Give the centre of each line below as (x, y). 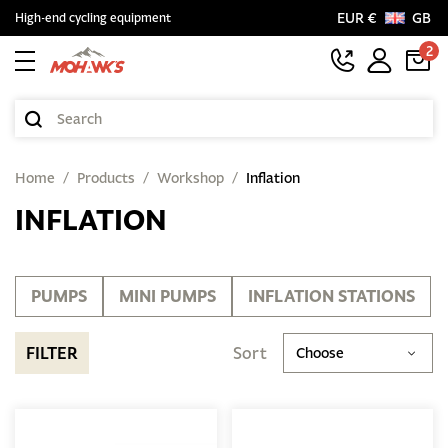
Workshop (190, 178)
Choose (320, 353)
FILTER (52, 353)
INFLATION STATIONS (331, 296)
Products (106, 178)
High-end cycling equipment (93, 17)
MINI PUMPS (167, 296)
